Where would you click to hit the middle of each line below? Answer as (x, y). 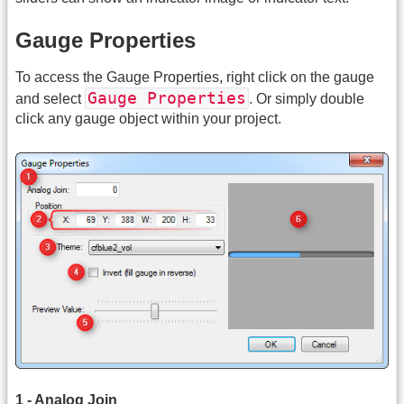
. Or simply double (307, 99)
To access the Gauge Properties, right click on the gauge (195, 78)
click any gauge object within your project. (148, 119)
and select (50, 99)
